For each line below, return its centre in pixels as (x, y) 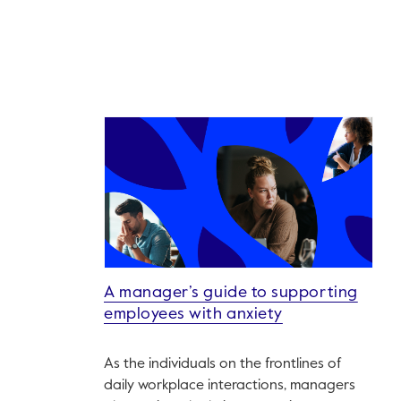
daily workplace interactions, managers (230, 386)
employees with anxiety (193, 315)
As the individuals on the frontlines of (223, 365)
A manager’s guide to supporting (231, 293)
